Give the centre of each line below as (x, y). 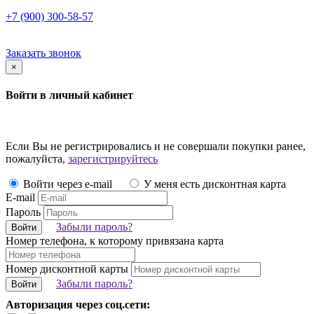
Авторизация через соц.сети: (78, 305)
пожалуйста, (37, 159)
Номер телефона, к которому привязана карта (115, 241)
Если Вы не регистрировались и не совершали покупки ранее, (156, 146)
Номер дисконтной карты (67, 269)
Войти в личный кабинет (69, 95)
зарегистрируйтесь (113, 159)
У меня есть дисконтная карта (213, 184)
